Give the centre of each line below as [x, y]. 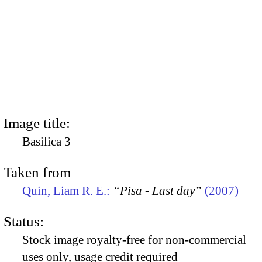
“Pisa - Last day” [157, 190]
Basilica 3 [46, 141]
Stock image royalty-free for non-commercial [134, 240]
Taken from [37, 172]
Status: [24, 222]
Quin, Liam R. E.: [68, 190]
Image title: [37, 123]
